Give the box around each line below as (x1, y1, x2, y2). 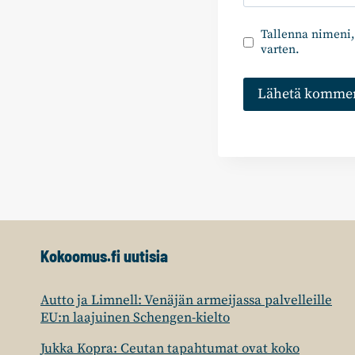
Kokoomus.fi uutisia (40, 246, 168, 265)
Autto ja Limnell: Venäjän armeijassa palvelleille (40, 292, 332, 309)
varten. (261, 42, 300, 58)
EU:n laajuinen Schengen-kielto (40, 309, 230, 326)
